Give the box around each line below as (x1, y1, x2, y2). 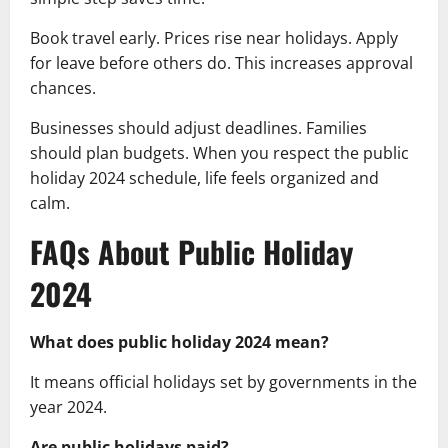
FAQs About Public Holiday (30, 228, 353, 274)
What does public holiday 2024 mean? (30, 330, 329, 353)
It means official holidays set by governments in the (30, 370, 417, 393)
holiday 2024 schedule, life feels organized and (30, 166, 379, 189)
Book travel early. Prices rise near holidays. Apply (30, 26, 398, 49)
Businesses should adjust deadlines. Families (30, 116, 367, 139)
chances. (30, 76, 96, 99)
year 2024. (30, 395, 107, 418)
